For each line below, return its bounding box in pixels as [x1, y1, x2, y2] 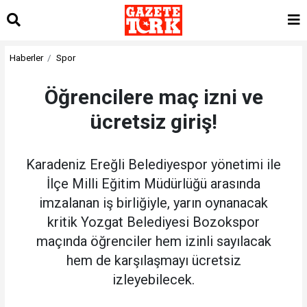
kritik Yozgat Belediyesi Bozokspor [47, 213, 260, 230]
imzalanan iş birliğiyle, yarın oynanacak [39, 194, 268, 211]
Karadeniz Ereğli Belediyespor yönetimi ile [26, 156, 281, 173]
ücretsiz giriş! [90, 109, 217, 134]
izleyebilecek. [112, 271, 195, 288]
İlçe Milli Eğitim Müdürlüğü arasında [47, 175, 260, 192]
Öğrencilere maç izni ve [44, 84, 263, 109]
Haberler [9, 51, 43, 63]
